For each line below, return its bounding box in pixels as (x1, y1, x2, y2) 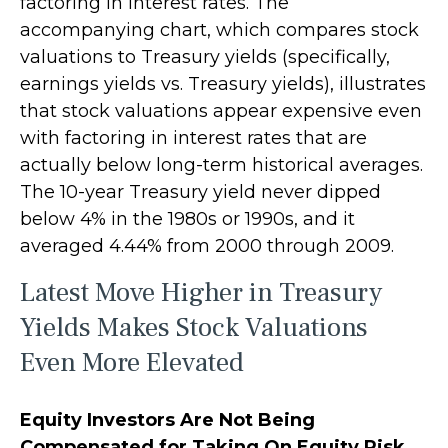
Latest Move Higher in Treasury (20, 274, 382, 310)
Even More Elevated (20, 344, 244, 380)
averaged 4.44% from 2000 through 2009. (20, 234, 394, 257)
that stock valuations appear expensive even (20, 99, 422, 122)
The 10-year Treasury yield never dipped (20, 180, 381, 203)
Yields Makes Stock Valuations (20, 309, 368, 345)
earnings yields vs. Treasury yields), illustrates (20, 72, 426, 95)
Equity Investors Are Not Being (20, 408, 315, 431)
